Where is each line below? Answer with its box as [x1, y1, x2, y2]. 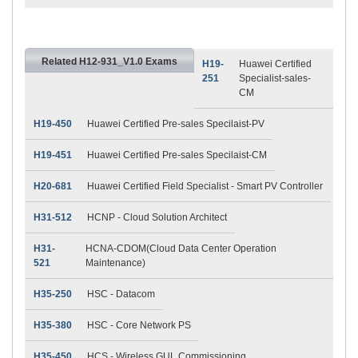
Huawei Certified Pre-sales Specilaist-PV [87, 117, 265, 129]
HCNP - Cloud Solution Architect [87, 211, 227, 223]
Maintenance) [85, 257, 145, 268]
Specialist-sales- [239, 72, 311, 84]
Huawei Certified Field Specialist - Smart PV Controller [87, 180, 323, 192]
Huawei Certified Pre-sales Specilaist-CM [87, 149, 267, 161]
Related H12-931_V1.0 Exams [42, 55, 177, 67]
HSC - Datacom [87, 288, 155, 300]
